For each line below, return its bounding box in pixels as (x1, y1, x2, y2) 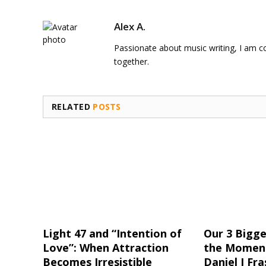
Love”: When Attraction (43, 240, 169, 255)
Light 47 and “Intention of (43, 226, 182, 240)
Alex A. (114, 19, 145, 33)
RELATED (52, 100, 93, 112)
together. (114, 55, 149, 67)
